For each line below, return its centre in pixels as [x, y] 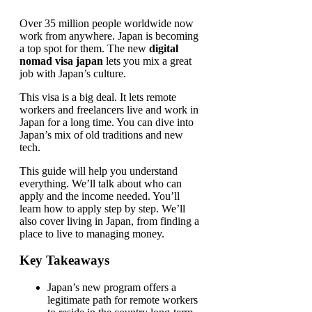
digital [164, 48]
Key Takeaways [64, 260]
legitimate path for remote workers [123, 300]
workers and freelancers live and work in [109, 109]
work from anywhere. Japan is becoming [109, 36]
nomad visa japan [61, 61]
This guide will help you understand [99, 171]
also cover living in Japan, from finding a [109, 221]
